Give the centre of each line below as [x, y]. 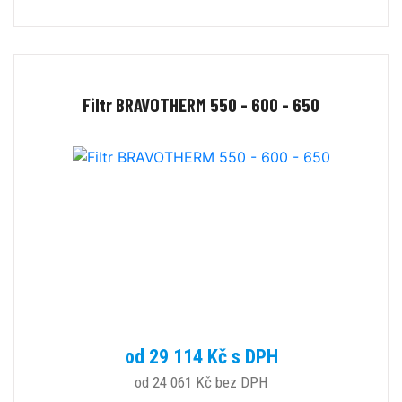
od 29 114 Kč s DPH [201, 357]
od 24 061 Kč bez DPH [201, 383]
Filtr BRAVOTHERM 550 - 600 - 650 [201, 105]
